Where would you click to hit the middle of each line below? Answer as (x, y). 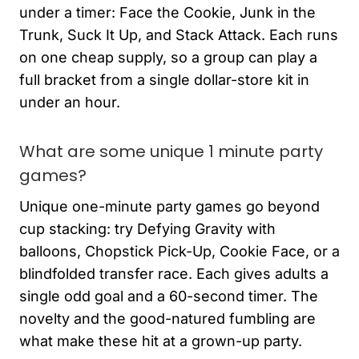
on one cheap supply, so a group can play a (168, 57)
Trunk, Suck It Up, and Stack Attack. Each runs (179, 34)
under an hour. (70, 102)
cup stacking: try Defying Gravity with (147, 228)
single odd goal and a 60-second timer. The (169, 296)
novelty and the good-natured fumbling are (167, 318)
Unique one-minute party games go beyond (169, 206)
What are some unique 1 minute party (171, 151)
